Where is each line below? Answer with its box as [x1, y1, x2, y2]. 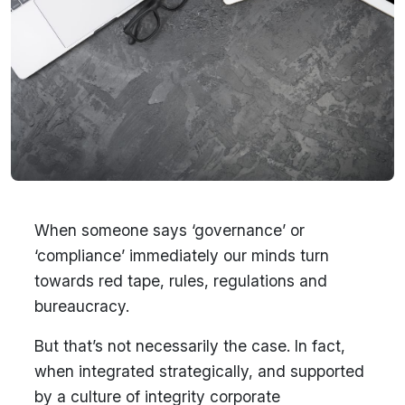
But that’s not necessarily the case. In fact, [33, 336, 345, 356]
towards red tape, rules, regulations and [33, 271, 327, 291]
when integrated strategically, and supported [33, 362, 364, 381]
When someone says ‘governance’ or [33, 221, 305, 240]
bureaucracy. [33, 297, 129, 316]
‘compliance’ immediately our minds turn [33, 246, 329, 266]
